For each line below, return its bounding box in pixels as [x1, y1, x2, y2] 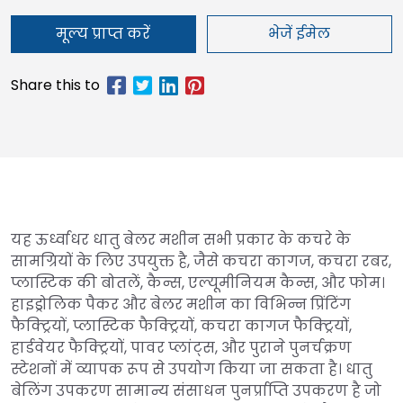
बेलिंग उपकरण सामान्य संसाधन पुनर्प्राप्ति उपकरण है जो [11, 380, 381, 401]
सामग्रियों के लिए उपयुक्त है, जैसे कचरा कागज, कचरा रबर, [11, 250, 391, 272]
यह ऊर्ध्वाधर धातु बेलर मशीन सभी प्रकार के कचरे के [11, 228, 351, 250]
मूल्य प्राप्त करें [56, 22, 151, 44]
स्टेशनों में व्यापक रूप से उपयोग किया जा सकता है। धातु [11, 358, 372, 380]
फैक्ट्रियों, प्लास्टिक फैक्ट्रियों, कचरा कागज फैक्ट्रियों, [11, 315, 352, 336]
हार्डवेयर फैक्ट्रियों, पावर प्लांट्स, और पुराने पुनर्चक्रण [11, 336, 352, 358]
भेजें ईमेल [268, 22, 331, 44]
